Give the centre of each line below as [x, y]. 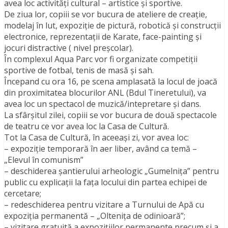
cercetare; [23, 194]
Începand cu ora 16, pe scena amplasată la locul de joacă [111, 82]
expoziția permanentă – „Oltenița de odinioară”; [95, 216]
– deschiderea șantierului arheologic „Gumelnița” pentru [111, 171]
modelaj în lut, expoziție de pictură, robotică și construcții [112, 26]
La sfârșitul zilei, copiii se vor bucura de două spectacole [110, 115]
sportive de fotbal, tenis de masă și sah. [79, 70]
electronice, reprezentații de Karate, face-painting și [103, 37]
